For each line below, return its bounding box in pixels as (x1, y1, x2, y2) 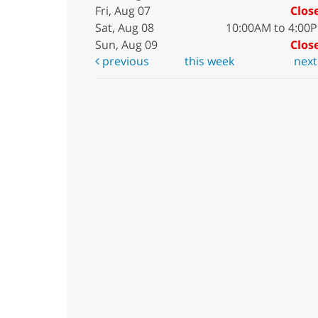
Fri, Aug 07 (94, 3, 150, 18)
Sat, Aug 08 (94, 20, 154, 35)
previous (99, 53, 149, 69)
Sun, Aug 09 (94, 37, 158, 53)
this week (185, 53, 235, 69)
